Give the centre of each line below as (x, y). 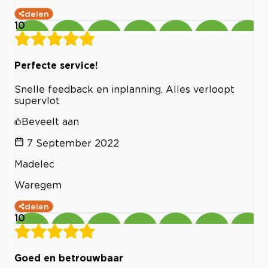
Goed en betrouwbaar (69, 258)
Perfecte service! (56, 65)
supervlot (37, 101)
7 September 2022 (73, 143)
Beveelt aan (50, 122)
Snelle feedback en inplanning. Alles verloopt (124, 89)
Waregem (38, 185)
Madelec (34, 164)
